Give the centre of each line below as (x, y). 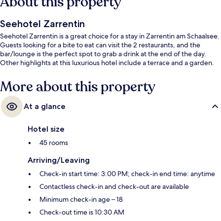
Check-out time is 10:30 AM (82, 212)
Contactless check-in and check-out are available (114, 187)
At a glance (45, 107)
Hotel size (46, 129)
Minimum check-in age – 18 (81, 200)
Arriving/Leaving (59, 160)
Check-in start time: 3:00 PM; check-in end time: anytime (127, 174)
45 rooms (54, 143)
